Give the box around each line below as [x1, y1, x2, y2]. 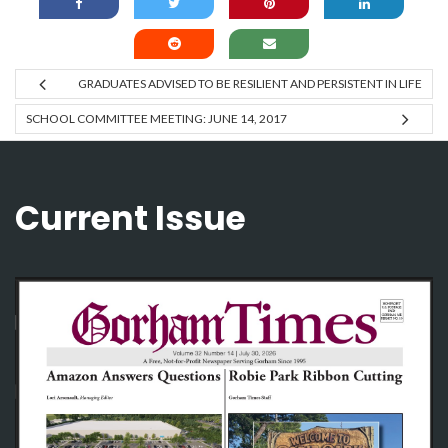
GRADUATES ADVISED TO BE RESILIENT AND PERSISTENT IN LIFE [78, 76, 422, 92]
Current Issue [15, 195, 246, 243]
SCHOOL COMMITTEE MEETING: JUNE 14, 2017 [26, 111, 287, 127]
